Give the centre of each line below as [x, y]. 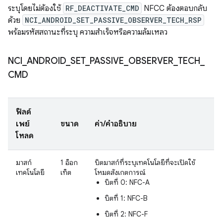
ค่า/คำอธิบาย [116, 124]
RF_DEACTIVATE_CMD [102, 8]
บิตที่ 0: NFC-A [127, 182]
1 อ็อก [69, 163]
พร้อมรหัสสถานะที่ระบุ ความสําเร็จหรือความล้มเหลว [88, 32]
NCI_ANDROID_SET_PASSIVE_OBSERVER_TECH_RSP [113, 20]
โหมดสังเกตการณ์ [120, 172]
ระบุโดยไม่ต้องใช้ [35, 8]
